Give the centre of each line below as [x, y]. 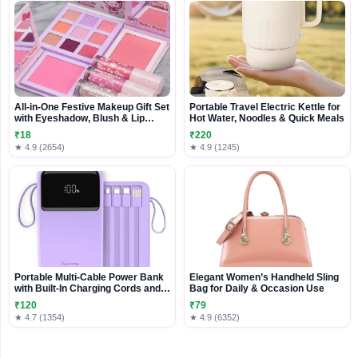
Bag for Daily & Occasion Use [257, 288]
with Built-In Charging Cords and [88, 288]
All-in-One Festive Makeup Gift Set [92, 107]
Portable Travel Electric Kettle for [265, 107]
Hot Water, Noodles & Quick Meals [267, 118]
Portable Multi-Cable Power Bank [89, 277]
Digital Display [47, 299]
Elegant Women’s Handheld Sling [264, 277]
